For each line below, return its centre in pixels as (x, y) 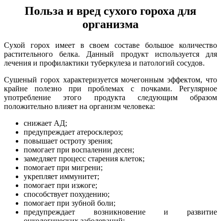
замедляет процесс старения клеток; (84, 158)
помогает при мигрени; (63, 167)
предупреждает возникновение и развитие (120, 212)
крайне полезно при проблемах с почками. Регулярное (110, 88)
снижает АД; (45, 123)
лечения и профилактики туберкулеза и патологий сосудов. (104, 63)
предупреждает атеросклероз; (73, 132)
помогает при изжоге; (60, 185)
